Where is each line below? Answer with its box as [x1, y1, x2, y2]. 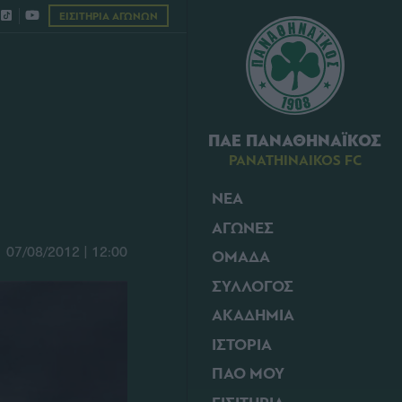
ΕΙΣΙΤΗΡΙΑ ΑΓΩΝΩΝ [59, 10, 158, 23]
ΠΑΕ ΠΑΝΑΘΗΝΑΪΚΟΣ [208, 130, 381, 152]
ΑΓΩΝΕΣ [212, 217, 274, 239]
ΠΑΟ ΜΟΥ [212, 363, 284, 384]
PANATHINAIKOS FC [228, 152, 362, 170]
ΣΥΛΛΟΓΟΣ [212, 275, 293, 297]
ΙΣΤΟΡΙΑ [212, 334, 272, 355]
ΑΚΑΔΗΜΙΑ [212, 305, 294, 326]
